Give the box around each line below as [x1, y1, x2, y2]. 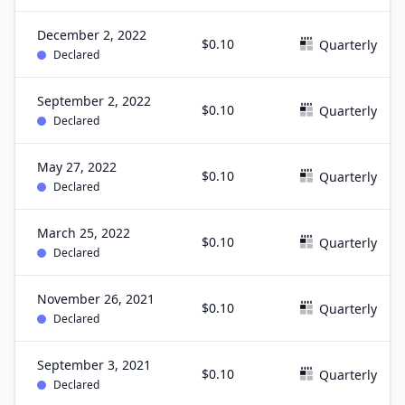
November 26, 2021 [37, 290, 155, 307]
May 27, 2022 [37, 158, 117, 175]
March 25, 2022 [37, 224, 130, 241]
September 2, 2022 [37, 92, 151, 109]
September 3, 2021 [37, 356, 151, 373]
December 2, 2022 [37, 26, 146, 43]
